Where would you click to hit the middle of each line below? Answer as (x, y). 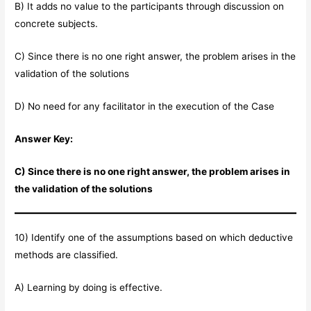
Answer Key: (44, 138)
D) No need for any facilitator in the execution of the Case (145, 106)
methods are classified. (67, 254)
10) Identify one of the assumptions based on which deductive (154, 237)
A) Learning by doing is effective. (89, 287)
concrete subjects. (57, 24)
